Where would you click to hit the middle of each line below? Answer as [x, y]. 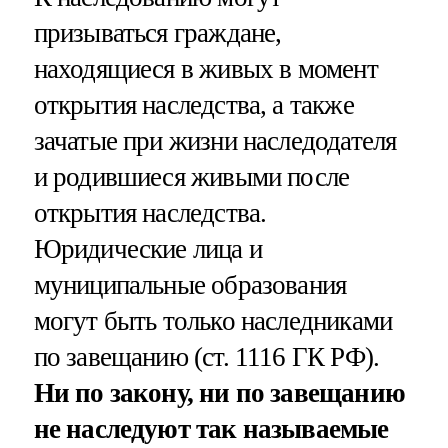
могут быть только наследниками [213, 321]
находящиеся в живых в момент [205, 69]
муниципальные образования [190, 285]
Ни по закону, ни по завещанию [219, 393]
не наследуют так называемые [211, 429]
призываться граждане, [157, 33]
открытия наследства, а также [193, 105]
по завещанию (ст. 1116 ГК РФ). [206, 357]
